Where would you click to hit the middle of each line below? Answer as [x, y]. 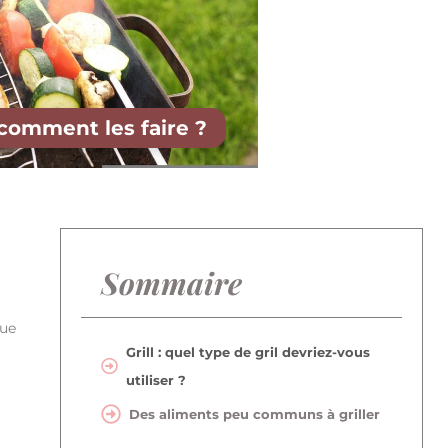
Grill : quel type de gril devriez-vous [247, 351]
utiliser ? [155, 379]
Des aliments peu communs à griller [255, 414]
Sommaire [172, 282]
